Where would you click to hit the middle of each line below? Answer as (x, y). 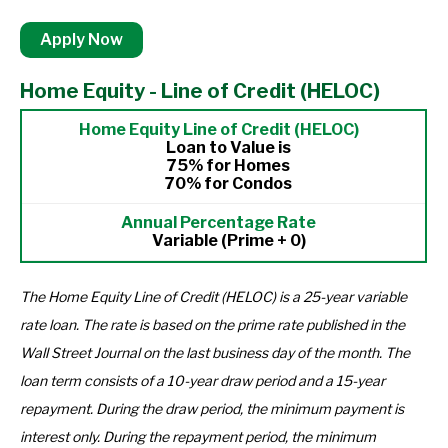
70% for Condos (228, 183)
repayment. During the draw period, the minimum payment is (212, 408)
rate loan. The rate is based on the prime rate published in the (212, 324)
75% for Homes (228, 165)
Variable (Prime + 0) (228, 240)
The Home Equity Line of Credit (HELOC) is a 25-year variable (213, 296)
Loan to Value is (228, 147)
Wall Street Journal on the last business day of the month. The (215, 352)
